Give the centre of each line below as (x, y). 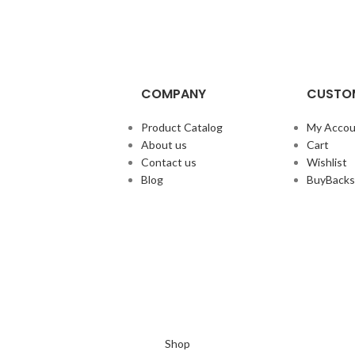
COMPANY (173, 94)
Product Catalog (181, 127)
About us (164, 145)
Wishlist (326, 162)
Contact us (168, 162)
